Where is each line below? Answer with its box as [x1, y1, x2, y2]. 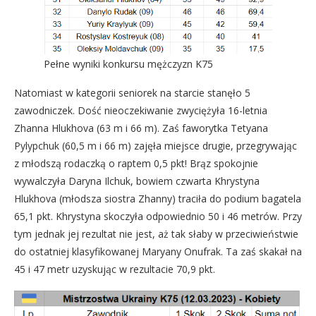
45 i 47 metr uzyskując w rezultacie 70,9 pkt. [14, 262, 215, 276]
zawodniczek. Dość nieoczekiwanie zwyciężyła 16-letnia [14, 104, 267, 117]
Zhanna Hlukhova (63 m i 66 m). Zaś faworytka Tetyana [14, 121, 268, 135]
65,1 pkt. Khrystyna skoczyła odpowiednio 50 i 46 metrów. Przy [14, 209, 302, 223]
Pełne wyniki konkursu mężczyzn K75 [44, 57, 213, 71]
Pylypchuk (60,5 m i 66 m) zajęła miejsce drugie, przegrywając [14, 139, 297, 152]
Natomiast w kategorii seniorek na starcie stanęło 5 [14, 86, 250, 99]
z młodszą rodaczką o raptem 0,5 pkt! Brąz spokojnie [14, 157, 258, 170]
